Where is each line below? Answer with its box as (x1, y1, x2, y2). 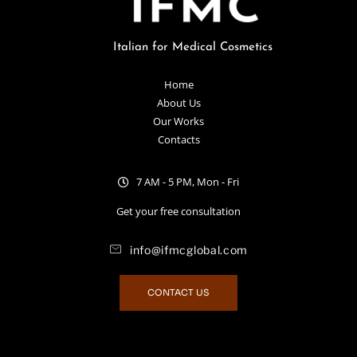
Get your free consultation (116, 204, 241, 219)
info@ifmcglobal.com (129, 242, 249, 257)
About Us (156, 96, 201, 111)
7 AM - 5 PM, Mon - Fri (135, 175, 239, 190)
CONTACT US (147, 286, 210, 298)
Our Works (153, 114, 204, 129)
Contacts (157, 132, 200, 147)
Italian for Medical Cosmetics (84, 41, 273, 54)
